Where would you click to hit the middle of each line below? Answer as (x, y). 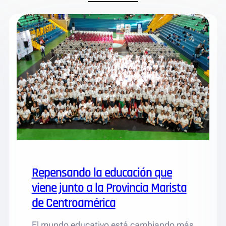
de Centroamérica (73, 204)
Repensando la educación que (102, 173)
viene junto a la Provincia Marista (109, 188)
